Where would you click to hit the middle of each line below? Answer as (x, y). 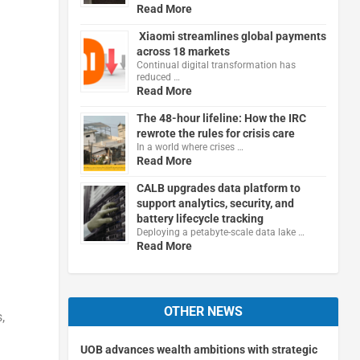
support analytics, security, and (215, 203)
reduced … (158, 77)
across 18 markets (183, 51)
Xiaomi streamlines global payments (231, 36)
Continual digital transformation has (216, 65)
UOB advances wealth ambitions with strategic (198, 349)
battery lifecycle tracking (200, 218)
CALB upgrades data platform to (218, 188)
